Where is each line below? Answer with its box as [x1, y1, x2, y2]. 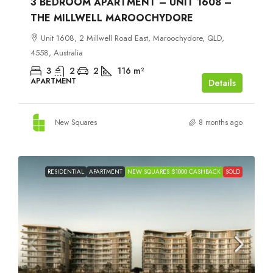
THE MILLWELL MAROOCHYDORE [30, 10, 193, 25]
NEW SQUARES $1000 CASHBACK [127, 166, 221, 176]
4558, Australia [30, 46, 83, 58]
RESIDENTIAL [48, 166, 84, 176]
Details [208, 76, 236, 90]
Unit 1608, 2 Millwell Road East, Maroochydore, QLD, [41, 32, 224, 44]
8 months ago [199, 116, 243, 128]
